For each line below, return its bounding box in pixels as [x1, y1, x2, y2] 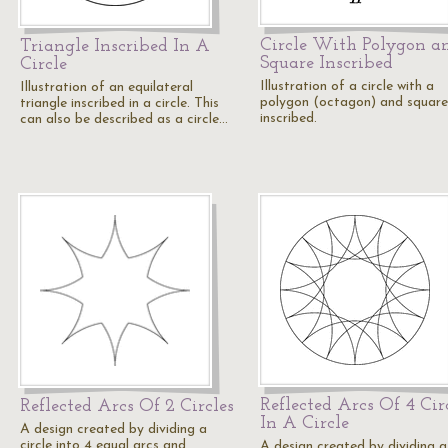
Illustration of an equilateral [20, 80, 193, 95]
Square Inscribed [260, 54, 393, 73]
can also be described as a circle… [20, 112, 228, 127]
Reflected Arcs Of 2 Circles [20, 397, 234, 416]
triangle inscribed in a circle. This [20, 96, 219, 111]
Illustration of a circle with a [260, 79, 434, 94]
